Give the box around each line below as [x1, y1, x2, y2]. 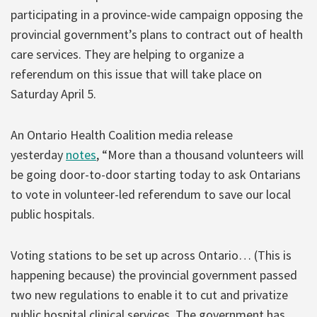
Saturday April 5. [11, 85, 96, 102]
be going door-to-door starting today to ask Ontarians [11, 166, 301, 183]
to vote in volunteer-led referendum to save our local [11, 185, 291, 202]
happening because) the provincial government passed [11, 266, 297, 283]
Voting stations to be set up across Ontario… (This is [11, 246, 292, 263]
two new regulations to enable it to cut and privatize [11, 286, 288, 303]
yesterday [11, 146, 66, 163]
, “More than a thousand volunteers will [96, 146, 304, 163]
